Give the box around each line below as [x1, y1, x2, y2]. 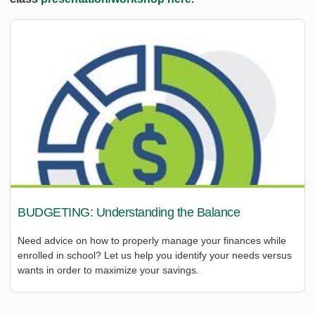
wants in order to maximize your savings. [18, 264, 199, 276]
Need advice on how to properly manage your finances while [18, 235, 286, 247]
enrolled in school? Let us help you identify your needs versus [18, 250, 292, 262]
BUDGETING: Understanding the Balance [18, 205, 240, 220]
